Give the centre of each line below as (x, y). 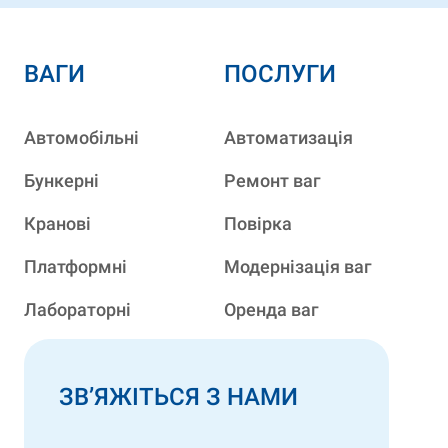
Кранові (57, 224)
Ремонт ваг (272, 181)
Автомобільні (81, 138)
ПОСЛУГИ (280, 74)
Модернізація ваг (298, 267)
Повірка (258, 224)
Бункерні (61, 181)
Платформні (75, 267)
